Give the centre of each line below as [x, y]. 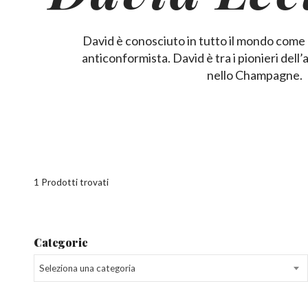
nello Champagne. [254, 75]
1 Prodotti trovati [71, 183]
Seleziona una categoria [87, 268]
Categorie [61, 242]
